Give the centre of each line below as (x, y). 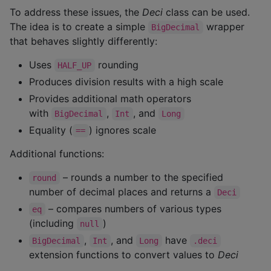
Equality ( (51, 130)
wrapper (225, 27)
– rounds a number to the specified (143, 178)
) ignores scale (122, 130)
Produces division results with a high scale (126, 82)
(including (53, 224)
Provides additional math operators (110, 99)
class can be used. (206, 12)
